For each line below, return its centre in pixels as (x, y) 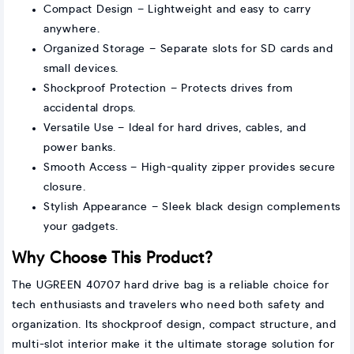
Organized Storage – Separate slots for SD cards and (188, 49)
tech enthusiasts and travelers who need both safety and (169, 305)
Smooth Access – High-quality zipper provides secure (190, 168)
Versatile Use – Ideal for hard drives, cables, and (175, 128)
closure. (65, 188)
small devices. (81, 69)
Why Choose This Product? (113, 259)
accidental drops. (90, 109)
